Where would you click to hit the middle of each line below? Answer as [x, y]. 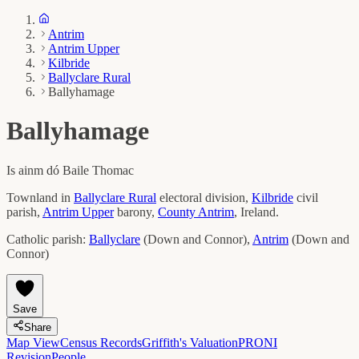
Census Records [101, 342]
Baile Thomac [98, 170]
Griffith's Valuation [190, 342]
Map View [33, 342]
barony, [137, 212]
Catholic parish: [46, 239]
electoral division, [206, 197]
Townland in [38, 197]
